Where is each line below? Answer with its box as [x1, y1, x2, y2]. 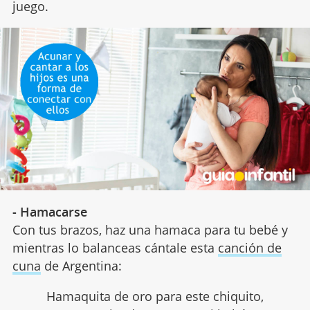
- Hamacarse [12, 203, 87, 220]
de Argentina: [40, 257, 122, 274]
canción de [217, 239, 282, 256]
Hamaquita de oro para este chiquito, [46, 287, 264, 304]
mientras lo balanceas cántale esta [12, 239, 218, 256]
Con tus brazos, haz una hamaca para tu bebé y [12, 221, 288, 238]
